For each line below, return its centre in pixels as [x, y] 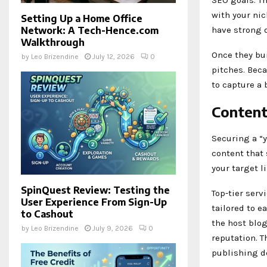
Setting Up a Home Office [82, 18]
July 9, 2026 [113, 229]
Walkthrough [53, 42]
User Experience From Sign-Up [94, 202]
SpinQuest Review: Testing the [95, 190]
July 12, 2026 [114, 56]
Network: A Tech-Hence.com [90, 30]
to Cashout [47, 214]
